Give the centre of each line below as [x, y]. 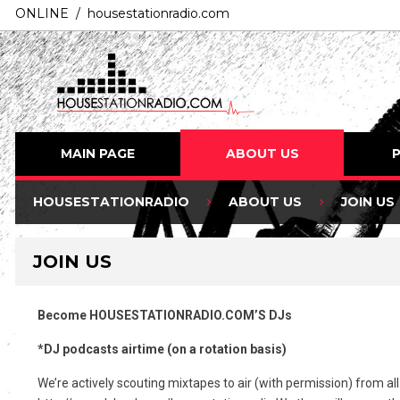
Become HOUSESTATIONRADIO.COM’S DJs [165, 316]
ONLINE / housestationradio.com [122, 13]
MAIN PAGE [98, 154]
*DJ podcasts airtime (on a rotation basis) [162, 350]
